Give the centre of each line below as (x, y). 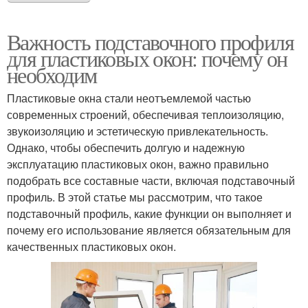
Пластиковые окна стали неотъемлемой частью (129, 98)
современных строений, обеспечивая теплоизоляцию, (145, 114)
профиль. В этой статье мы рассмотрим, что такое (135, 197)
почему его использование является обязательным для (149, 230)
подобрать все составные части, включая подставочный (151, 180)
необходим (52, 74)
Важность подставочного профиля (150, 41)
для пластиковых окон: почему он (147, 58)
